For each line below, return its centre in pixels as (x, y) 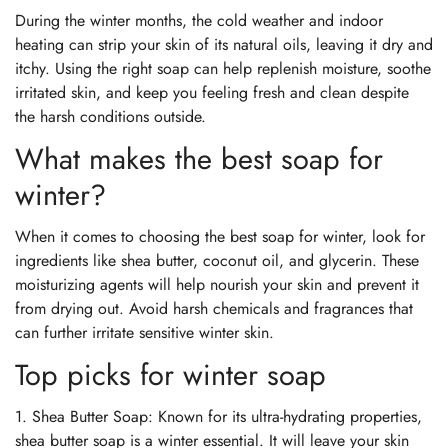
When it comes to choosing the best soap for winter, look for (220, 236)
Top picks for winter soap (170, 374)
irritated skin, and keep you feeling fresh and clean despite (212, 92)
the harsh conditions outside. (110, 116)
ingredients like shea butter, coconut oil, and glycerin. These (217, 260)
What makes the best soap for (199, 158)
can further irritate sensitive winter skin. (144, 332)
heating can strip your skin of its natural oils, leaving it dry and (224, 44)
